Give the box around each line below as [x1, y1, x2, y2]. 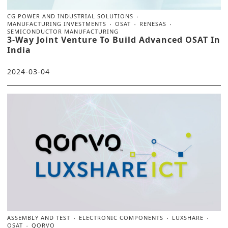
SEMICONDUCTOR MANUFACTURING [7, 27, 119, 35]
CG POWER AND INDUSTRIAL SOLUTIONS [7, 12, 133, 20]
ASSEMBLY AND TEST [7, 213, 70, 221]
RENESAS [139, 19, 166, 27]
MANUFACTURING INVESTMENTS [7, 19, 106, 27]
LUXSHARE [172, 213, 204, 221]
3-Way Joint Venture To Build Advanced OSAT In [7, 34, 220, 45]
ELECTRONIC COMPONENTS [79, 213, 163, 221]
